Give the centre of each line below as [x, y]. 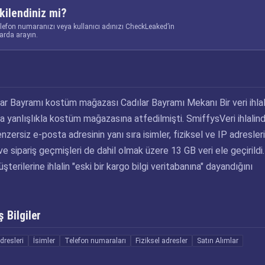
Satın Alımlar [218, 241]
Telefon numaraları [95, 241]
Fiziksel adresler [161, 241]
